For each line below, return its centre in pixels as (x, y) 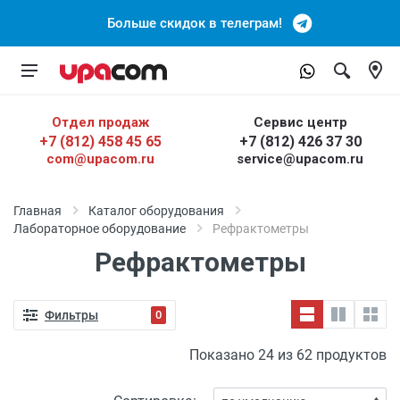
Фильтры (71, 315)
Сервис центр (300, 122)
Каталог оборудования (156, 211)
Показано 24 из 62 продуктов (288, 355)
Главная (37, 211)
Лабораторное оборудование (100, 229)
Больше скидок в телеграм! (200, 23)
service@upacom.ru (300, 159)
